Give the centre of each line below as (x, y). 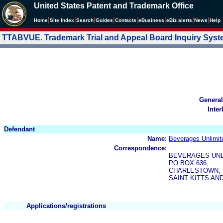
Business (153, 20)
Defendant (19, 129)
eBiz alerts (179, 20)
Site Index (62, 20)
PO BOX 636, (189, 163)
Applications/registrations (66, 206)
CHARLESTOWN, (195, 170)
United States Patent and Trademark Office (114, 6)
